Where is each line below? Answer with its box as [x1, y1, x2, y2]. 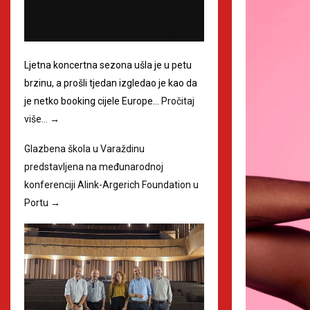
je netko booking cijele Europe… [24, 95, 161, 107]
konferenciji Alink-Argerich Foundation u [24, 179, 199, 190]
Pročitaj [161, 95, 194, 107]
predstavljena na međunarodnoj [24, 161, 163, 172]
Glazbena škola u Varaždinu [24, 143, 145, 154]
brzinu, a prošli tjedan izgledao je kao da [24, 77, 197, 89]
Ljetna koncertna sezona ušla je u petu [24, 59, 192, 71]
